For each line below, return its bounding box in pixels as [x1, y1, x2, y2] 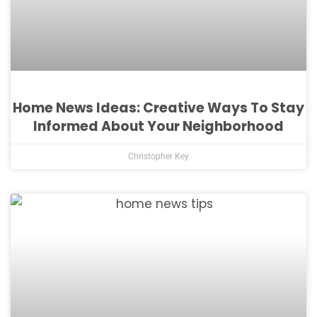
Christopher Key [128, 151, 189, 161]
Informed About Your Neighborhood [33, 117, 284, 136]
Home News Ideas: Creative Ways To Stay [13, 98, 304, 117]
